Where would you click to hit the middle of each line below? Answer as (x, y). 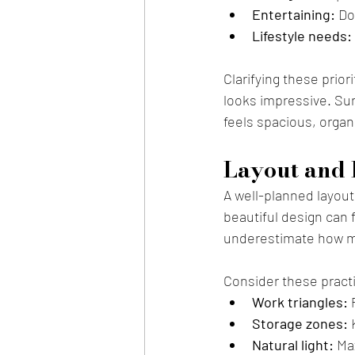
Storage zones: (300, 323)
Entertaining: (294, 14)
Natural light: (293, 344)
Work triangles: (300, 302)
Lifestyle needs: (302, 35)
